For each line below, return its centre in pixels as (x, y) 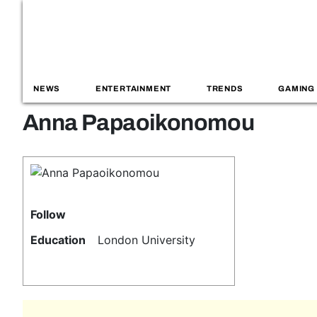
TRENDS (225, 89)
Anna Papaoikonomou (139, 123)
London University (147, 240)
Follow (48, 214)
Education (58, 240)
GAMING (296, 89)
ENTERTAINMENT (133, 89)
